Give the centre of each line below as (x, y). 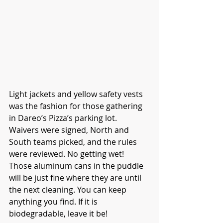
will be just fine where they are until (76, 178)
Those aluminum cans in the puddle (77, 166)
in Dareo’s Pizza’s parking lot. (64, 118)
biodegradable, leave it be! (58, 214)
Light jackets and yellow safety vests (77, 94)
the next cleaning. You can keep (69, 190)
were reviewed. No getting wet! (67, 154)
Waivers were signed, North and (70, 130)
